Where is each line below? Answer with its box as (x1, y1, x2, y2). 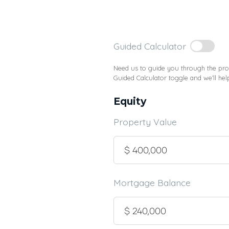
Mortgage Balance (113, 177, 191, 188)
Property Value (113, 116, 177, 127)
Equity (113, 95, 146, 107)
